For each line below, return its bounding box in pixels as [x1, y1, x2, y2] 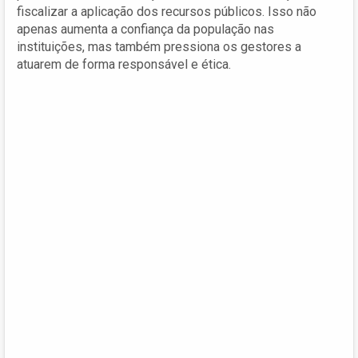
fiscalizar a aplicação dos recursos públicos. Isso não [17, 3, 316, 19]
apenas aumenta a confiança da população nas [17, 21, 274, 37]
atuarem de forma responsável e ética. [17, 56, 231, 72]
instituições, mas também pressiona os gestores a [17, 38, 301, 54]
